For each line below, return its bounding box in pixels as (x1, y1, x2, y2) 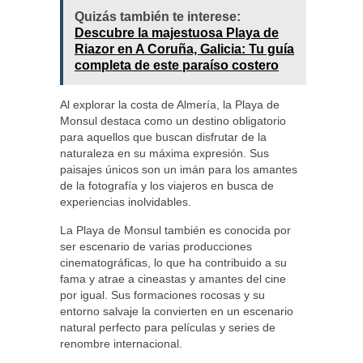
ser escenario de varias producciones (60, 240, 252, 253)
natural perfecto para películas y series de (60, 321, 275, 334)
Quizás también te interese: (75, 10, 241, 23)
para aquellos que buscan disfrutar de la (60, 130, 267, 143)
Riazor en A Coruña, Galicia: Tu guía (75, 42, 294, 56)
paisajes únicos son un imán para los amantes (60, 163, 297, 176)
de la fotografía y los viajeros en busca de (60, 179, 274, 192)
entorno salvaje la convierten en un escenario (60, 305, 293, 318)
